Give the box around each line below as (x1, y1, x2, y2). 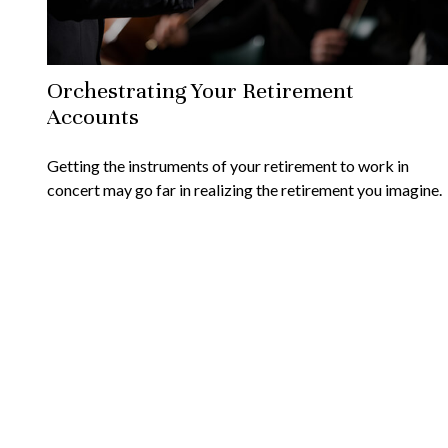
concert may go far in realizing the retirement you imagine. (46, 179, 442, 199)
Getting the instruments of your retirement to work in (46, 155, 409, 175)
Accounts (46, 102, 139, 130)
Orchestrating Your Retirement (46, 76, 354, 104)
